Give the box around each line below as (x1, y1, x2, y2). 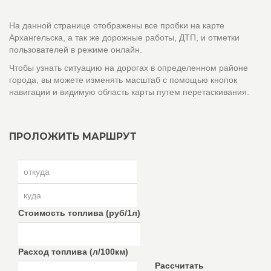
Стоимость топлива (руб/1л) (18, 208, 140, 218)
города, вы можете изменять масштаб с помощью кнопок (9, 75, 237, 85)
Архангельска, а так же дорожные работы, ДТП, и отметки (9, 33, 240, 42)
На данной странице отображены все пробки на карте (9, 21, 224, 30)
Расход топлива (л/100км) (18, 247, 128, 256)
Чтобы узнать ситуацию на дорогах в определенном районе (9, 63, 248, 73)
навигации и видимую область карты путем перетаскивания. (9, 87, 249, 97)
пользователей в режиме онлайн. (9, 45, 142, 54)
